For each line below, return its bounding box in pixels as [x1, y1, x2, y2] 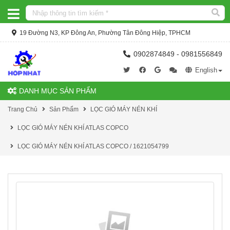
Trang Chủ [8, 106, 37, 113]
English [193, 66, 217, 74]
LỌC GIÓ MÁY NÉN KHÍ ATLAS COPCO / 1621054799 [17, 143, 169, 150]
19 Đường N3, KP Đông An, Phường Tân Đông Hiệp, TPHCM [18, 29, 190, 36]
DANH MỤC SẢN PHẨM [17, 87, 97, 95]
